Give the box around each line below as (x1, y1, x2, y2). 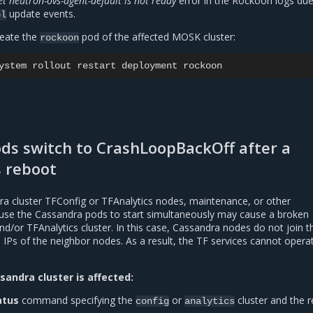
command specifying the (19, 293, 136, 307)
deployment (122, 59, 177, 71)
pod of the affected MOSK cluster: (79, 29, 235, 43)
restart (77, 59, 116, 71)
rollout (32, 59, 71, 71)
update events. (6, 6, 75, 20)
